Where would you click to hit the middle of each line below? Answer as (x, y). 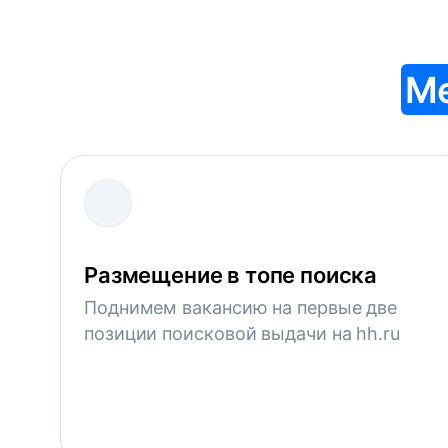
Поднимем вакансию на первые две (241, 307)
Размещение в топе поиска (231, 275)
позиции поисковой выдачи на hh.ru (242, 333)
